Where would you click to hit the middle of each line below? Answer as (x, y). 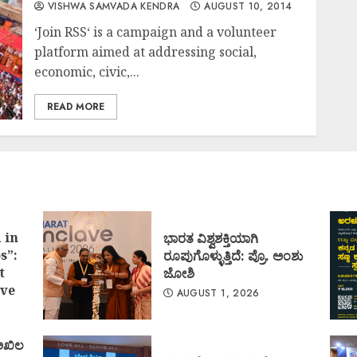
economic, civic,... (87, 72)
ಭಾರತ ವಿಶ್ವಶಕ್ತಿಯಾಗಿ (210, 238)
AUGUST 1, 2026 (216, 293)
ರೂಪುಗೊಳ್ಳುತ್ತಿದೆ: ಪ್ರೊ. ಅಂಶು (233, 256)
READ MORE (76, 107)
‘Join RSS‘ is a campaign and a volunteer (156, 32)
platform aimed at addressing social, (146, 52)
